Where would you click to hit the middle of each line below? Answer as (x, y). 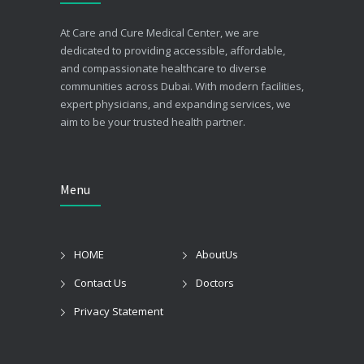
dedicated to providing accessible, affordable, (173, 50)
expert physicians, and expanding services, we (175, 104)
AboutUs (217, 254)
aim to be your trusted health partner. (153, 121)
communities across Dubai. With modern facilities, (182, 86)
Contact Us (100, 282)
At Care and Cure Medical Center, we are (160, 32)
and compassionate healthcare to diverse (163, 68)
